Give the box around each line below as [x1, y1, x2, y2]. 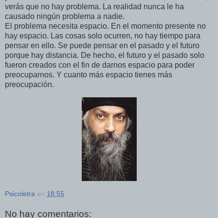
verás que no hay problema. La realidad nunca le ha [5, 2, 184, 11]
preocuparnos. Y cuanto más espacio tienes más [5, 71, 172, 79]
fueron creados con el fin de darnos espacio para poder [5, 61, 195, 70]
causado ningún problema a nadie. [5, 12, 125, 21]
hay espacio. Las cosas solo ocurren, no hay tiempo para [5, 32, 200, 40]
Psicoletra [5, 189, 35, 198]
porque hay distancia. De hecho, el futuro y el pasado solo [5, 51, 204, 60]
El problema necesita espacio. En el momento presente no [5, 22, 206, 31]
